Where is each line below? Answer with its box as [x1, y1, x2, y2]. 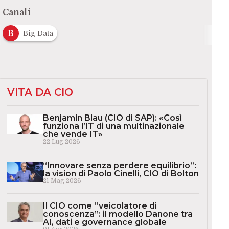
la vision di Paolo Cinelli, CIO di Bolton [42, 169, 199, 179]
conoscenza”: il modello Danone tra [42, 209, 193, 219]
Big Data [22, 29, 53, 38]
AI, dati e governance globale [42, 217, 167, 227]
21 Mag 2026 [42, 177, 81, 185]
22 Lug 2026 [42, 138, 80, 146]
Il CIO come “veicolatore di [42, 200, 157, 211]
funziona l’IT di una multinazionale [42, 121, 185, 131]
